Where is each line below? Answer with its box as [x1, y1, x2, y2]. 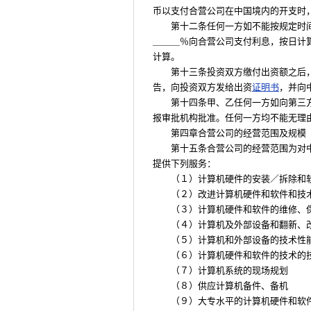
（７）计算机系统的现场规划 [171, 265, 288, 276]
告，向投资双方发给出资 [153, 82, 252, 92]
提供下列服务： [153, 158, 216, 169]
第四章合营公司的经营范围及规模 [171, 128, 306, 138]
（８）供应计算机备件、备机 [171, 280, 288, 291]
